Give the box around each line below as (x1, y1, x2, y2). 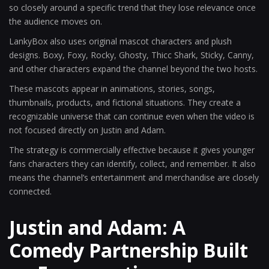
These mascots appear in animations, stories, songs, (9, 83, 215, 94)
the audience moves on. (9, 16, 102, 27)
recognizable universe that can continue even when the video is (9, 110, 255, 122)
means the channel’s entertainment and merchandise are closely (9, 172, 259, 183)
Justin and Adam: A (9, 214, 186, 240)
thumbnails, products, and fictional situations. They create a (9, 97, 241, 108)
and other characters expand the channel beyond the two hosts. (9, 63, 258, 74)
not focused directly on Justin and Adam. (9, 124, 166, 136)
